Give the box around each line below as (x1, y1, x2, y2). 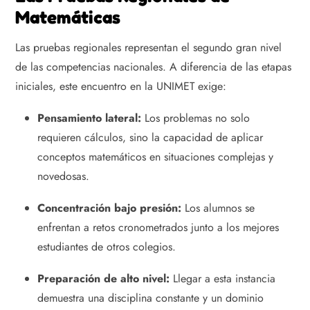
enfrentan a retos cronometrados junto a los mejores (37, 219, 279, 235)
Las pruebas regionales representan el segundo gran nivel (15, 39, 282, 55)
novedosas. (37, 167, 89, 184)
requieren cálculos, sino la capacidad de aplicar (37, 129, 263, 145)
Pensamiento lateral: (37, 109, 141, 126)
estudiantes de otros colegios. (37, 238, 176, 255)
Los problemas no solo (141, 109, 250, 126)
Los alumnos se (181, 199, 255, 216)
